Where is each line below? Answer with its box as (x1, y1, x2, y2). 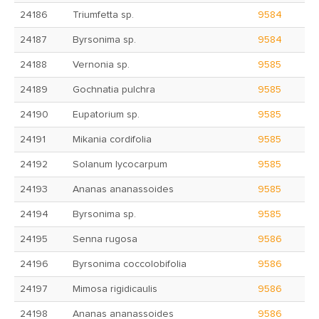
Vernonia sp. (73, 60, 130, 70)
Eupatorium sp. (73, 110, 140, 120)
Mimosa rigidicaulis (73, 284, 157, 294)
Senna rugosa (73, 234, 137, 244)
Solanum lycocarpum (73, 159, 167, 169)
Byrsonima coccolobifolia (73, 259, 187, 269)
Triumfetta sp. (73, 10, 134, 20)
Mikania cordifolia (73, 135, 152, 145)
